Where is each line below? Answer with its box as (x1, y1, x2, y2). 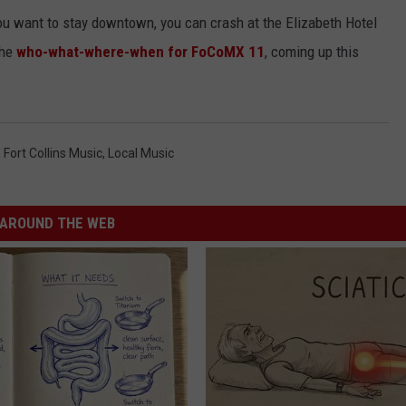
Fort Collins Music (4, 146, 102, 160)
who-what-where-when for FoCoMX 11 (16, 43, 265, 61)
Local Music (108, 146, 174, 160)
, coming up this (265, 43, 359, 61)
